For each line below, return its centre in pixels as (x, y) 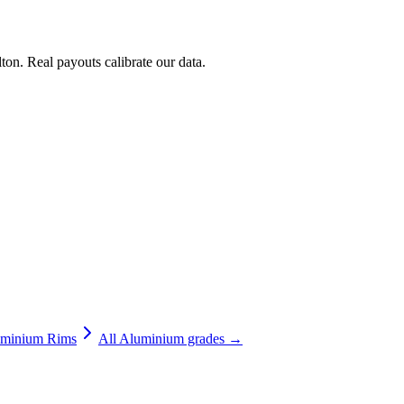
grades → (213, 338)
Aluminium (151, 338)
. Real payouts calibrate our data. (113, 62)
